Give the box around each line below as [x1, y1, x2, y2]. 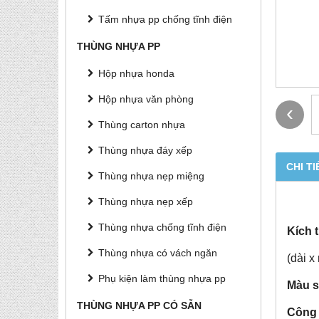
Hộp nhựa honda [98, 68, 174, 79]
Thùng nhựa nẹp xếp [98, 196, 193, 207]
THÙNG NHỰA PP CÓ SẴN [77, 300, 202, 311]
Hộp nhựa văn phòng [98, 93, 194, 105]
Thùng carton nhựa [98, 119, 185, 130]
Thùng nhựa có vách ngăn [98, 247, 217, 258]
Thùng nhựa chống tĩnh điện [98, 221, 226, 233]
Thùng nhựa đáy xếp [98, 145, 192, 156]
